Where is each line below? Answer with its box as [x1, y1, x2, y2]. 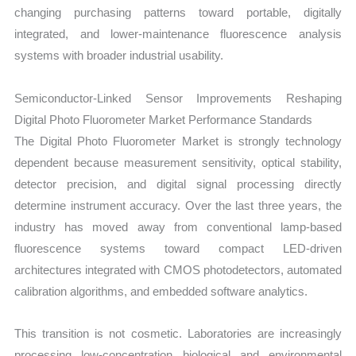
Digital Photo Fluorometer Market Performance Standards [14, 112, 313, 126]
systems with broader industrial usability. [14, 48, 224, 63]
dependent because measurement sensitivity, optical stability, [14, 155, 342, 169]
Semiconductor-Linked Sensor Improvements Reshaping [14, 91, 342, 105]
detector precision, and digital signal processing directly [14, 176, 342, 191]
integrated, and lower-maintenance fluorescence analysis [14, 27, 342, 41]
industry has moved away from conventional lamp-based [14, 219, 342, 234]
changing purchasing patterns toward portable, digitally [14, 6, 342, 20]
